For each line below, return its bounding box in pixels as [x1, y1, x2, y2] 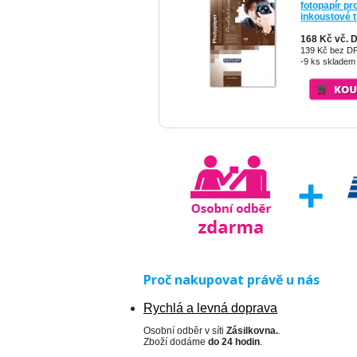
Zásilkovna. [226, 325, 278, 336]
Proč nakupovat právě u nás [143, 271, 320, 288]
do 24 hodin [208, 336, 260, 347]
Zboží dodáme [143, 336, 208, 347]
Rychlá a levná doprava [143, 301, 277, 315]
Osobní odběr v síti [143, 325, 226, 336]
